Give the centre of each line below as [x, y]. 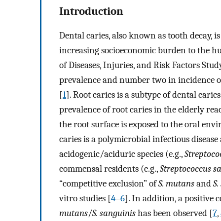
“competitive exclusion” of [109, 183]
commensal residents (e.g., [110, 168]
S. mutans [176, 183]
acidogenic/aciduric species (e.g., [122, 154]
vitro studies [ [85, 198]
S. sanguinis [114, 213]
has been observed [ [174, 213]
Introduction [91, 12]
